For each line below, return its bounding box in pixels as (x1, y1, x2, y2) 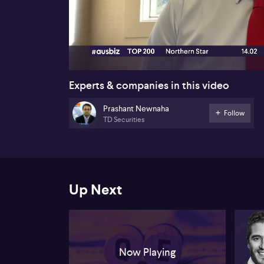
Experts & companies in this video (69, 78, 229, 93)
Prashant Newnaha (103, 103, 169, 114)
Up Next (69, 180, 122, 199)
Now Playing (119, 245, 176, 259)
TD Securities (103, 115, 144, 125)
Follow (223, 108, 245, 118)
